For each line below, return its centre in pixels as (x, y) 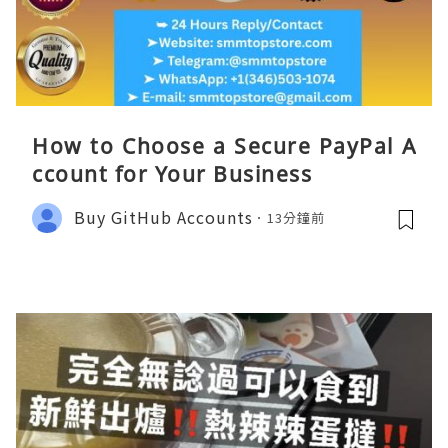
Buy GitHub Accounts (163, 217)
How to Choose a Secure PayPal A (224, 145)
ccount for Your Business (172, 173)
